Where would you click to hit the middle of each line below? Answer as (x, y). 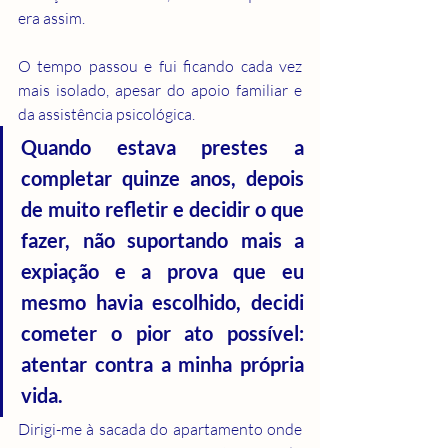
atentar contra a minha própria (162, 363)
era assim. (51, 17)
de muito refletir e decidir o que (162, 208)
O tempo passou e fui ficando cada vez (160, 65)
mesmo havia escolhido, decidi (162, 301)
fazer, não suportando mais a (162, 239)
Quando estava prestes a (162, 146)
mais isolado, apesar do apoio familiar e (160, 89)
